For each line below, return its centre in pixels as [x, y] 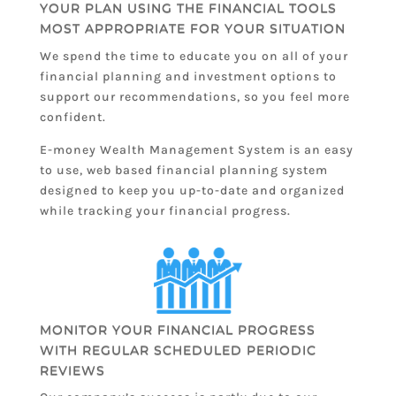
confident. [72, 117]
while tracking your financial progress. [165, 210]
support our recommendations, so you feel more [194, 96]
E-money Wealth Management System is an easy [196, 149]
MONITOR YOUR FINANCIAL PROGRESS [177, 329]
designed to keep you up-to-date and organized [192, 190]
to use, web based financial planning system [183, 170]
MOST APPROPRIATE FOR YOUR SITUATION [192, 29]
